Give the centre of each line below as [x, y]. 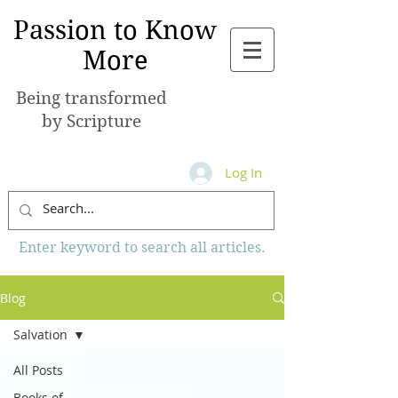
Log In [244, 172]
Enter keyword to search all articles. [142, 247]
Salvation [40, 334]
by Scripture [92, 121]
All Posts [38, 370]
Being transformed [92, 98]
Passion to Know [115, 30]
